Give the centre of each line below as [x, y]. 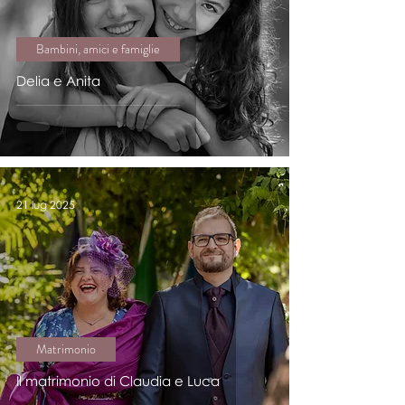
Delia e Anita [58, 80]
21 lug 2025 [46, 204]
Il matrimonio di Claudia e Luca [118, 381]
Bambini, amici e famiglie [98, 49]
